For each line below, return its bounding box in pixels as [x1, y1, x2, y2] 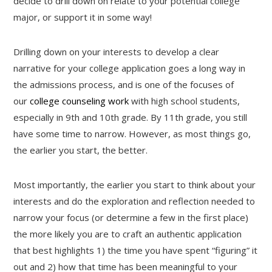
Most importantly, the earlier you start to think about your [13, 178, 256, 191]
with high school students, [131, 94, 240, 107]
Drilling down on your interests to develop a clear [13, 45, 220, 58]
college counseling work [30, 94, 132, 107]
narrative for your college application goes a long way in [13, 61, 246, 74]
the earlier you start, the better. [13, 143, 148, 156]
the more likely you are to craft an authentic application [13, 227, 242, 240]
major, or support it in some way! [13, 10, 152, 23]
